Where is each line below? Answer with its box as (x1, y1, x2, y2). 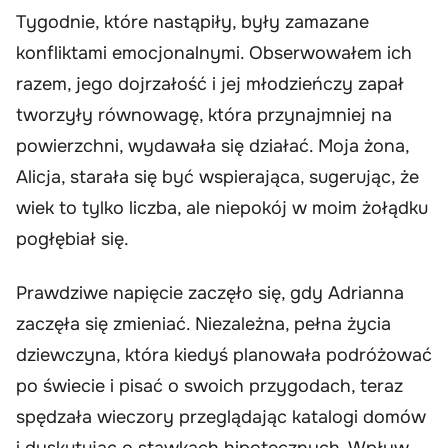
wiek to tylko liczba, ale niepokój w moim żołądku (16, 197, 428, 220)
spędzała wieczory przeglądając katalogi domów (16, 405, 426, 428)
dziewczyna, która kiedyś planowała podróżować (16, 343, 432, 366)
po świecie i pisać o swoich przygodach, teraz (16, 374, 403, 397)
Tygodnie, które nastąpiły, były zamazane (16, 11, 369, 34)
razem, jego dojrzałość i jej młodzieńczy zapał (16, 73, 404, 96)
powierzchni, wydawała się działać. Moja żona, (16, 135, 409, 158)
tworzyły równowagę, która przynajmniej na (16, 104, 392, 127)
